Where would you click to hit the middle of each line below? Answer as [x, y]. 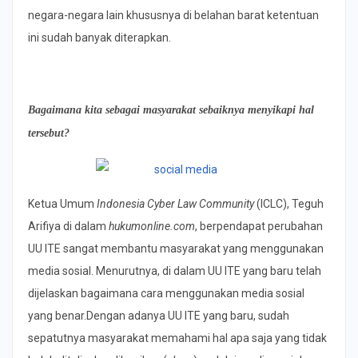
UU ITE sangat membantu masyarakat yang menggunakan [176, 248]
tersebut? [49, 133]
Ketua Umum [62, 203]
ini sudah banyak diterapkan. [99, 37]
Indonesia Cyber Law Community [175, 203]
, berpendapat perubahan [259, 226]
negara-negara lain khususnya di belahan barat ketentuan [173, 15]
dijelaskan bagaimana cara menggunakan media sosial [166, 293]
